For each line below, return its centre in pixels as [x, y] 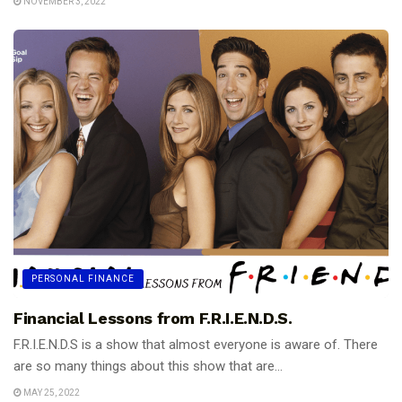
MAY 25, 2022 [51, 393]
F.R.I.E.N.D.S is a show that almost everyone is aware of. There [196, 344]
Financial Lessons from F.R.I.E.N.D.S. [153, 318]
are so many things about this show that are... [148, 366]
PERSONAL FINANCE [83, 278]
